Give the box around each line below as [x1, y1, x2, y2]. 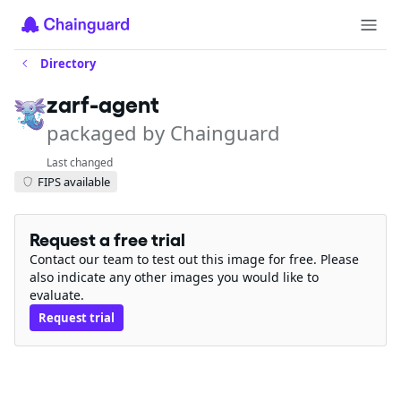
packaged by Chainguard [47, 119, 280, 146]
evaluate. [30, 286, 84, 303]
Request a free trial [30, 229, 185, 251]
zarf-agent [47, 91, 159, 118]
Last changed [47, 155, 113, 170]
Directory [40, 55, 96, 72]
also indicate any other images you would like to [30, 269, 319, 286]
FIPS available [38, 173, 110, 190]
